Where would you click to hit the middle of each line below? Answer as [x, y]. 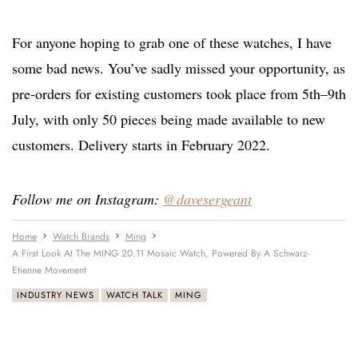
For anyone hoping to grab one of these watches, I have [172, 43]
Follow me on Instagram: [88, 199]
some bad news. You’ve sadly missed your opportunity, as [179, 68]
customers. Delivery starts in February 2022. [141, 145]
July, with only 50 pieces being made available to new [169, 119]
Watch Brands [81, 237]
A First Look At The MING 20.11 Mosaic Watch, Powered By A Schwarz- [161, 254]
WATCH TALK [135, 295]
